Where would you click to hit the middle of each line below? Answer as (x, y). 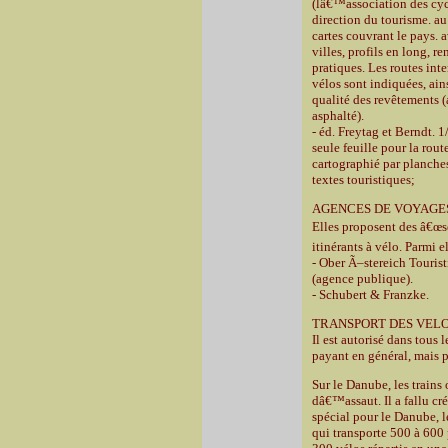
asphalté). (338, 115)
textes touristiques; (363, 179)
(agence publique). (362, 278)
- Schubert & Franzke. (370, 294)
